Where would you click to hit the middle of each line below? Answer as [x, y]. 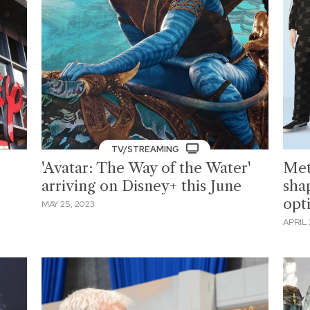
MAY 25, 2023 [69, 204]
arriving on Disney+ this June [142, 186]
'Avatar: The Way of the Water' [146, 168]
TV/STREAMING [146, 150]
